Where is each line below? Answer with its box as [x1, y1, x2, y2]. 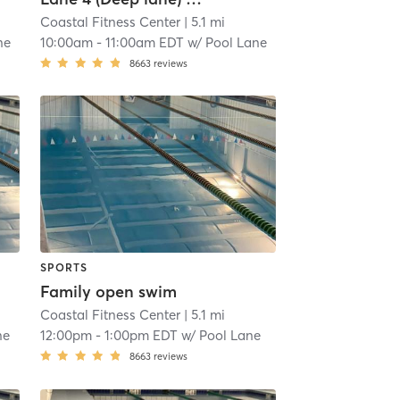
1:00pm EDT [104, 327, 178, 345]
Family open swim [39, 281, 177, 303]
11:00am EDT [104, 33, 184, 51]
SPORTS [39, 261, 87, 275]
